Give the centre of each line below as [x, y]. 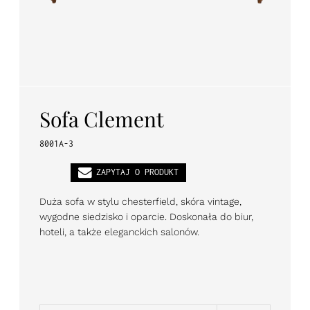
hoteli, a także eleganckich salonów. [119, 231]
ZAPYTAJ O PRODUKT [137, 172]
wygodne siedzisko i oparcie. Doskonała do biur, [146, 216]
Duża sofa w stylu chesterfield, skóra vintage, [140, 201]
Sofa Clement [102, 119]
